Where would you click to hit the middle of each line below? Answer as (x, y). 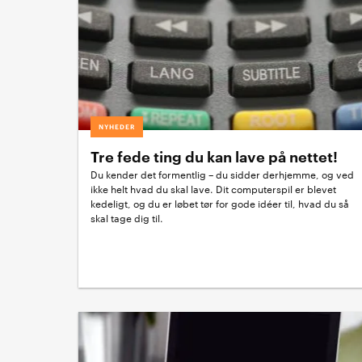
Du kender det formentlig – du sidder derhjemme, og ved (222, 175)
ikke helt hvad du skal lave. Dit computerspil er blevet (213, 190)
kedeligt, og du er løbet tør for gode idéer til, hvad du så (220, 204)
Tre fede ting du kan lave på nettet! (214, 158)
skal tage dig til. (127, 219)
